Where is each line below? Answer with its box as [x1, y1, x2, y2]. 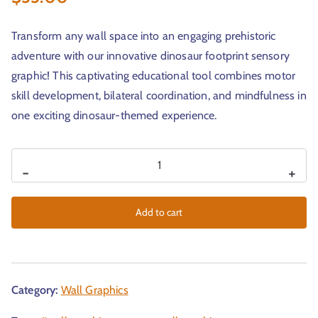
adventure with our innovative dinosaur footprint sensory [11, 48, 290, 62]
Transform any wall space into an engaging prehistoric [11, 28, 276, 43]
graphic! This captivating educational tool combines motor [11, 68, 296, 82]
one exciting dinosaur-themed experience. [11, 108, 217, 122]
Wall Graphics [60, 283, 128, 297]
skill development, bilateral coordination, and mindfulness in [11, 88, 307, 102]
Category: [11, 283, 61, 297]
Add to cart [136, 205, 182, 219]
